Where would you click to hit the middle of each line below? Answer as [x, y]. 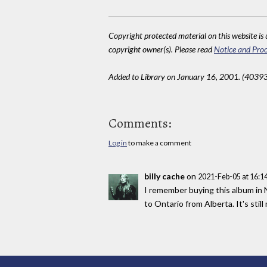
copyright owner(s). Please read [161, 49]
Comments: [140, 124]
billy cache [164, 176]
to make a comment [159, 143]
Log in [118, 143]
